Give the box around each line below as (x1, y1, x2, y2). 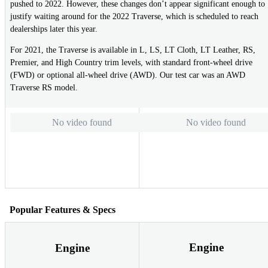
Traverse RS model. (10, 83, 78, 93)
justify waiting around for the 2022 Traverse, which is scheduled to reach (10, 12, 258, 22)
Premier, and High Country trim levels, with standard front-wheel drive (10, 58, 252, 68)
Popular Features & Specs (10, 204, 115, 215)
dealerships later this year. (10, 25, 98, 34)
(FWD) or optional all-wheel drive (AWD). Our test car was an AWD (10, 71, 245, 80)
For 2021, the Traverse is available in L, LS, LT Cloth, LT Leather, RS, (10, 45, 255, 55)
